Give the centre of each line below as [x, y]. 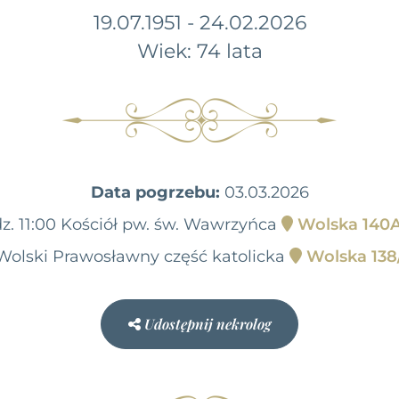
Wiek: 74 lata [199, 50]
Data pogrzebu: [155, 192]
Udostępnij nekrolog [208, 323]
